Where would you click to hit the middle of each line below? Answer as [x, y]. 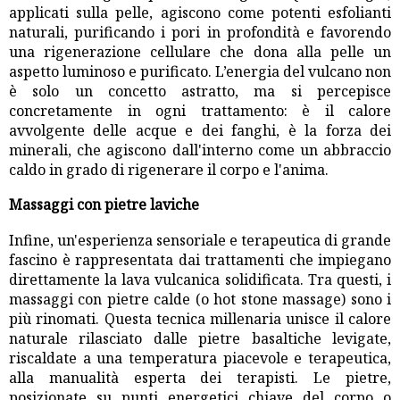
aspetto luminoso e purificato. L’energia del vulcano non [200, 72]
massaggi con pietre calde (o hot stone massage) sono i [200, 300]
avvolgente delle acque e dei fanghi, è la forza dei [200, 131]
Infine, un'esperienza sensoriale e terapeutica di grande [200, 241]
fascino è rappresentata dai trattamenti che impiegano [200, 260]
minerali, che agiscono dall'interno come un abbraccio [200, 150]
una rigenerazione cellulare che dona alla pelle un [200, 52]
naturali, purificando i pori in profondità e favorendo [200, 33]
